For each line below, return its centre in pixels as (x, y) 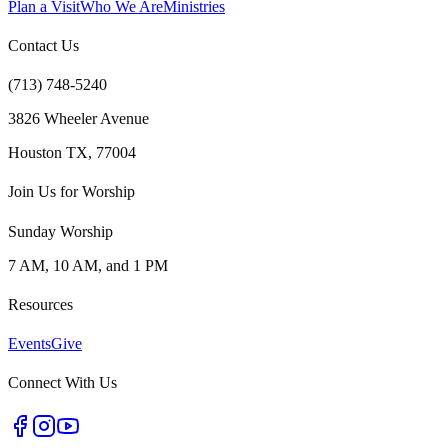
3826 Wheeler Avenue (78, 119)
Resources (40, 304)
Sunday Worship (60, 231)
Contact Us (43, 45)
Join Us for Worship (71, 192)
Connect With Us (62, 383)
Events (29, 344)
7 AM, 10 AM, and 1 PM (88, 265)
